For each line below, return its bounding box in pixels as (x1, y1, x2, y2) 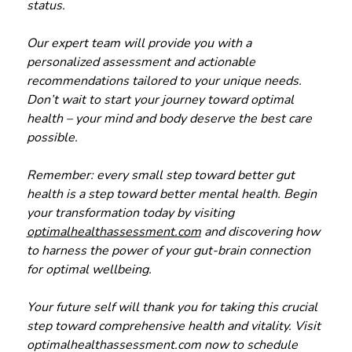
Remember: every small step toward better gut (26, 166, 295, 184)
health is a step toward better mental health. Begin (26, 185, 317, 203)
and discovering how (200, 222, 320, 240)
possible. (26, 128, 78, 146)
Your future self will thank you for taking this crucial (26, 298, 317, 316)
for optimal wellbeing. (26, 260, 152, 278)
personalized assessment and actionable (26, 53, 255, 71)
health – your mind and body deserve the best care (26, 109, 312, 127)
